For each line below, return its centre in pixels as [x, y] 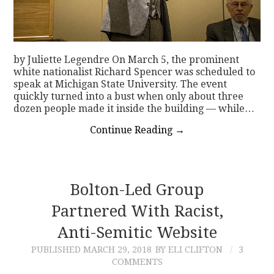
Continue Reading [132, 130]
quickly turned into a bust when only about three [129, 97]
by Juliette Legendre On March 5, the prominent [127, 60]
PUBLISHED [57, 250]
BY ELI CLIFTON [189, 250]
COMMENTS [137, 262]
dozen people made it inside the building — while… [134, 109]
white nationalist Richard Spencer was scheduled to [135, 72]
